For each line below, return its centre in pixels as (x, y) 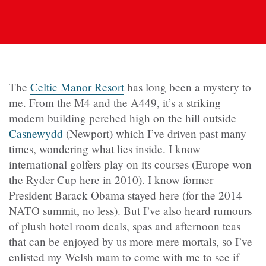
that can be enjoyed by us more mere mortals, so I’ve (131, 242)
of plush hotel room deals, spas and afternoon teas (125, 226)
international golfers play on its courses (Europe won (130, 164)
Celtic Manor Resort (77, 87)
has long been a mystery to (188, 87)
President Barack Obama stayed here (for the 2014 (126, 195)
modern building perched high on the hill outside (123, 118)
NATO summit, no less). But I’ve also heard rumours (130, 211)
